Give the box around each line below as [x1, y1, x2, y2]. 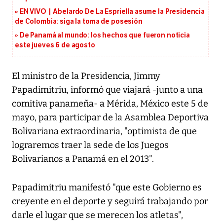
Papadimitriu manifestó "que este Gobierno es [12, 182, 202, 193]
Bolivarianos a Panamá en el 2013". [12, 153, 154, 165]
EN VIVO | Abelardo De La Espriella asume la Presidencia [19, 7, 205, 16]
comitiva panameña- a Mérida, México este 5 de [12, 98, 208, 110]
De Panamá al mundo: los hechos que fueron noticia [19, 31, 190, 40]
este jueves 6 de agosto [15, 41, 95, 50]
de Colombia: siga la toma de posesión [15, 17, 143, 26]
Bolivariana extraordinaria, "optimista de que [12, 126, 197, 137]
